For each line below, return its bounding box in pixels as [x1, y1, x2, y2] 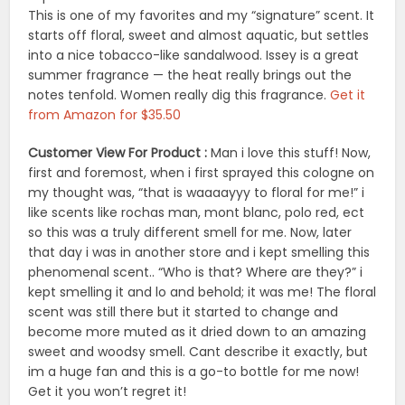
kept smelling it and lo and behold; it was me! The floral [28, 283, 377, 302]
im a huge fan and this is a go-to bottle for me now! [28, 363, 360, 381]
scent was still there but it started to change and [28, 303, 339, 322]
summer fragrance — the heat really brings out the [28, 66, 353, 85]
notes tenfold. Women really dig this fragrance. [28, 86, 331, 105]
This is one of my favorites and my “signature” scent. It [28, 6, 375, 25]
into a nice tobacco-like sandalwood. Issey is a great [28, 46, 360, 65]
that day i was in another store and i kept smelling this [28, 243, 371, 262]
